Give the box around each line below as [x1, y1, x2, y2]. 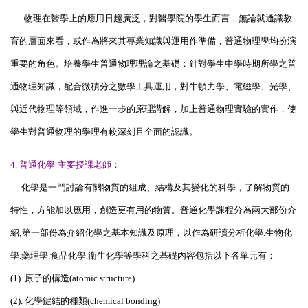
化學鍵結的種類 [25, 295, 87, 306]
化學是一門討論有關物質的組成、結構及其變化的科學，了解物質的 [10, 181, 289, 192]
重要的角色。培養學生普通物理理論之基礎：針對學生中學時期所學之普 [10, 58, 296, 69]
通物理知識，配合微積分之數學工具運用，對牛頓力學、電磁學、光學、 [10, 80, 296, 91]
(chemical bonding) [87, 295, 160, 306]
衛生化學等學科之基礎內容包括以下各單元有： [88, 250, 276, 261]
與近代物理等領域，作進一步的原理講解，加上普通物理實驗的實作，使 [10, 103, 296, 114]
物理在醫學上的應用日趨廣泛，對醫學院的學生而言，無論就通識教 [10, 12, 292, 23]
